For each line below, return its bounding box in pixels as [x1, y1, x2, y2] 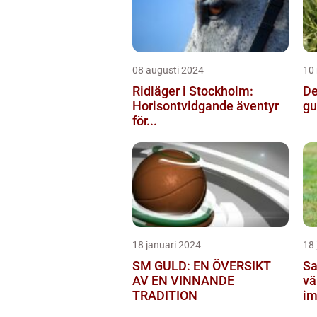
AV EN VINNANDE [132, 272, 234, 288]
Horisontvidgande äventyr [132, 98, 279, 113]
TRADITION [132, 287, 197, 303]
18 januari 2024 [132, 238, 201, 250]
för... [132, 113, 157, 128]
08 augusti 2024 [132, 64, 204, 76]
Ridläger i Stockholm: [132, 83, 253, 98]
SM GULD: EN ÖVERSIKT [132, 258, 271, 273]
